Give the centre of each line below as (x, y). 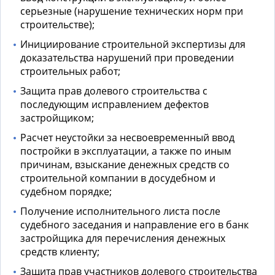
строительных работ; (70, 72)
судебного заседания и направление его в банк (134, 225)
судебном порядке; (66, 192)
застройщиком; (57, 118)
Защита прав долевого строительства (110, 91)
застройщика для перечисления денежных (123, 238)
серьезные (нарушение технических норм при (132, 11)
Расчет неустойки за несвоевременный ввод (127, 138)
